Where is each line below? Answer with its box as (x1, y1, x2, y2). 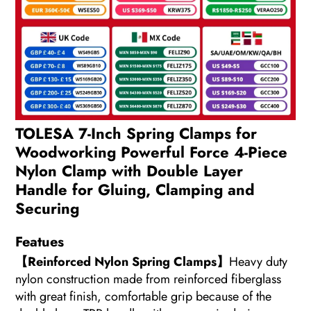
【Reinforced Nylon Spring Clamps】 (15, 252, 230, 271)
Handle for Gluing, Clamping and (15, 178, 255, 201)
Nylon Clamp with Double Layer (15, 159, 244, 182)
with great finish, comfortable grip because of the (15, 287, 272, 305)
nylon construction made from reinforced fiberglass (15, 269, 282, 288)
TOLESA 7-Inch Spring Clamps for (15, 121, 258, 144)
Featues (15, 231, 65, 252)
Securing (15, 196, 80, 219)
